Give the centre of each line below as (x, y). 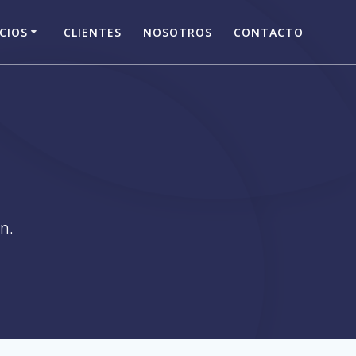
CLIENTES (92, 32)
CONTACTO (269, 32)
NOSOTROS (178, 32)
